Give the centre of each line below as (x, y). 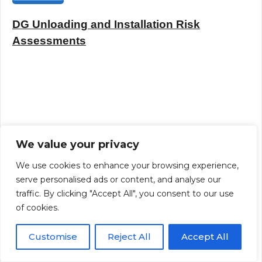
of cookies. (37, 208)
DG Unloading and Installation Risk (106, 24)
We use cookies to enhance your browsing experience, (127, 166)
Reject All (129, 237)
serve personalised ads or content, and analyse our (118, 180)
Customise (53, 237)
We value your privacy (77, 144)
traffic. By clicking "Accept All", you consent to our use (125, 194)
